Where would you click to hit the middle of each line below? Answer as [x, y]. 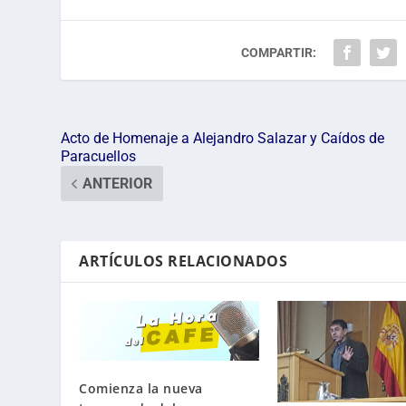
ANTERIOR [118, 183]
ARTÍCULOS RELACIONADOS [184, 261]
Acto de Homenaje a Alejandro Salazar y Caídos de [223, 138]
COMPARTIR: [279, 52]
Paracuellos [99, 156]
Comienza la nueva [141, 388]
